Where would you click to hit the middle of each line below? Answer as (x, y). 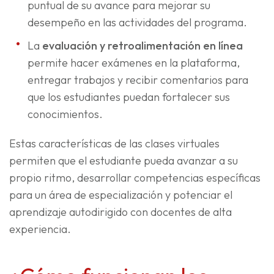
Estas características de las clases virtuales (114, 144)
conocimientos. (65, 114)
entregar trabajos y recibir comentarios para (138, 80)
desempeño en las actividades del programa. (137, 23)
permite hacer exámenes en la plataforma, (134, 63)
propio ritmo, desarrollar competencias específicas (135, 178)
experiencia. (40, 229)
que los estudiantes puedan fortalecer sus (129, 97)
